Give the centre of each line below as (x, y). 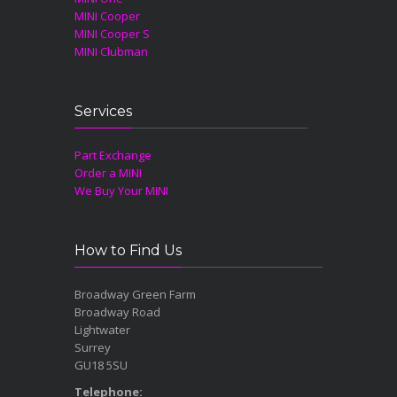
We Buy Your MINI (121, 190)
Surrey (93, 347)
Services (103, 111)
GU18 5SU (101, 365)
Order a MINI (108, 172)
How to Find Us (128, 250)
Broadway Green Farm (135, 294)
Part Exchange (113, 155)
